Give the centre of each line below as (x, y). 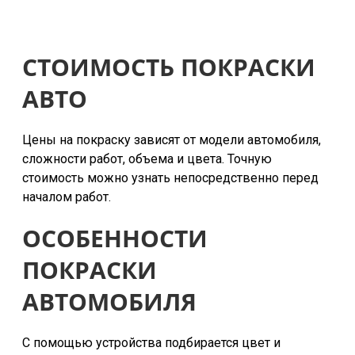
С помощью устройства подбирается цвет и (151, 343)
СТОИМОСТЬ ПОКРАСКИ (169, 67)
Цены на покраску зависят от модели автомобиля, (172, 140)
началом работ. (67, 197)
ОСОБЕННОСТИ (115, 238)
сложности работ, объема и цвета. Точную (147, 159)
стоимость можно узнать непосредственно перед (170, 178)
